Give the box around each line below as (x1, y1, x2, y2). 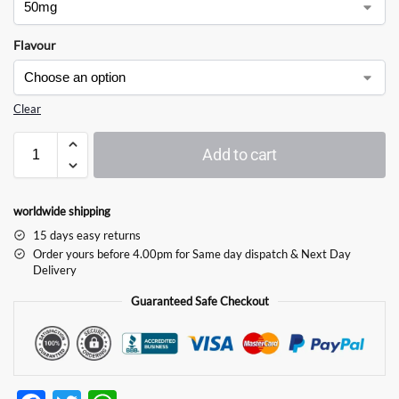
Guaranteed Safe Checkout (130, 293, 269, 308)
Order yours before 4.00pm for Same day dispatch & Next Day (33, 246, 351, 261)
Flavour (13, 37, 56, 53)
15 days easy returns (33, 227, 141, 242)
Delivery (33, 262, 77, 277)
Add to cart (202, 144, 277, 164)
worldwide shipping (13, 203, 113, 218)
